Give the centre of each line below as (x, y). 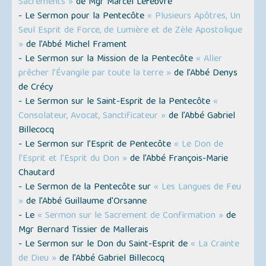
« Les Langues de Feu (198, 188)
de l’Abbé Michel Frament (75, 45)
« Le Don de (199, 145)
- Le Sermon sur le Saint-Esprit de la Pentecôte (116, 102)
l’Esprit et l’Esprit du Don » (73, 159)
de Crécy (36, 88)
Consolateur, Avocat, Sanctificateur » (92, 117)
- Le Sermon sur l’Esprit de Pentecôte (96, 145)
